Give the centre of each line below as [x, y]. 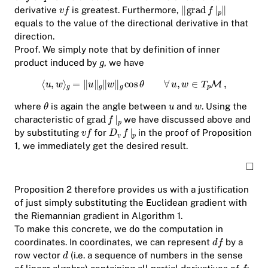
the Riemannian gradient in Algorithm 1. [98, 215]
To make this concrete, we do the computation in [119, 229]
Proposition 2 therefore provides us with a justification [132, 189]
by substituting [48, 133]
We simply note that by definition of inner [130, 50]
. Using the [225, 106]
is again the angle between [108, 106]
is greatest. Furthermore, [126, 10]
